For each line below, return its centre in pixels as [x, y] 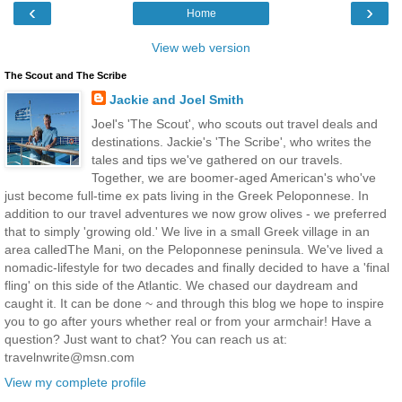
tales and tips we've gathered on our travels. [217, 160]
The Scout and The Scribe [66, 76]
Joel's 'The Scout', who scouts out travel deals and [234, 124]
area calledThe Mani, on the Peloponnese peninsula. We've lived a [194, 250]
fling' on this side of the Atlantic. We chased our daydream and [181, 286]
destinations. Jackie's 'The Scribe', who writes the [231, 142]
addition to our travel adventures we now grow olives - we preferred [196, 214]
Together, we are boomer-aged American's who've [233, 178]
